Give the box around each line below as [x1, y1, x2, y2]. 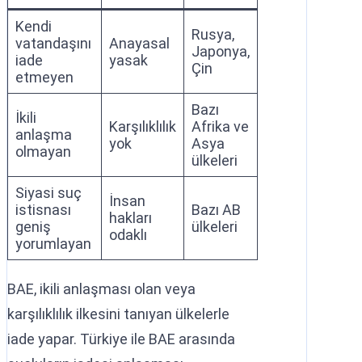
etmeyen [15, 68, 74, 86]
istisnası [15, 200, 71, 218]
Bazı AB [192, 200, 241, 218]
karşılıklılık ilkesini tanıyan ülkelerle [7, 305, 229, 322]
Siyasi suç [15, 183, 82, 201]
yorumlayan [15, 234, 91, 252]
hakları [109, 208, 152, 226]
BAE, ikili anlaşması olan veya [7, 280, 196, 297]
